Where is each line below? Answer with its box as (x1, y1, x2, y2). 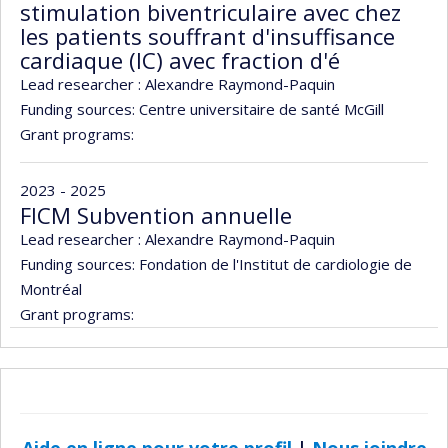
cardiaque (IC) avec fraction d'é (20, 44, 340, 75)
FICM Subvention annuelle (20, 199, 292, 230)
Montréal (20, 278, 82, 299)
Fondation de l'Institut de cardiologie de (135, 253, 412, 274)
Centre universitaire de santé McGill (135, 98, 384, 119)
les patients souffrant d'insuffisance (20, 20, 395, 51)
